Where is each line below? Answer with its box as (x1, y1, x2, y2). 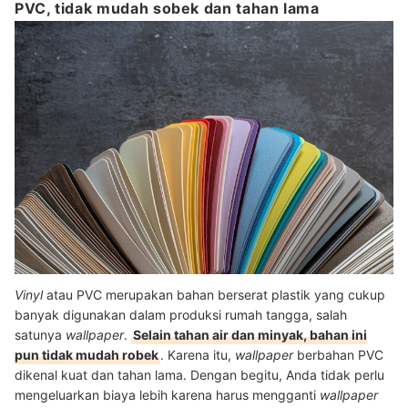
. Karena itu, (160, 347, 235, 363)
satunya (15, 327, 66, 343)
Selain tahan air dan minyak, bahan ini (133, 327, 367, 343)
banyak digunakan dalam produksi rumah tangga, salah (15, 307, 347, 323)
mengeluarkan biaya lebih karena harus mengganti (15, 387, 320, 403)
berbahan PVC (297, 347, 383, 363)
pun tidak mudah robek (15, 347, 158, 363)
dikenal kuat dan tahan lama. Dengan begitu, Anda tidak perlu (15, 367, 384, 383)
